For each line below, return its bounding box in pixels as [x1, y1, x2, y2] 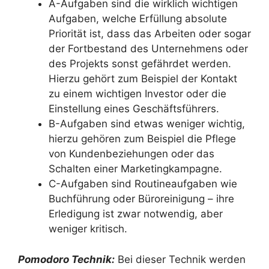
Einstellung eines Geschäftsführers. [49, 103, 219, 115]
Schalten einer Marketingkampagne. [49, 163, 222, 175]
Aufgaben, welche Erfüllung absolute [49, 13, 227, 25]
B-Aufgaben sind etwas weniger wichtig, [49, 118, 245, 130]
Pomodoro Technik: [18, 253, 115, 265]
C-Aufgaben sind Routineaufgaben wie [49, 178, 237, 190]
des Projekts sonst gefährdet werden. [49, 58, 231, 70]
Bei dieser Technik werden [118, 253, 246, 265]
